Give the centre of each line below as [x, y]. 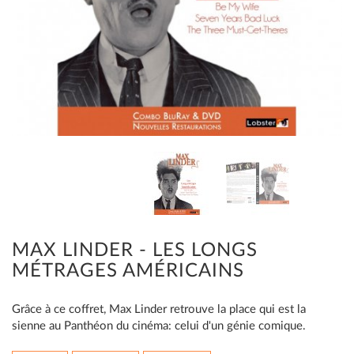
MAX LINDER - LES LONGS [135, 250]
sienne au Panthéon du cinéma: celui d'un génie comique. [159, 326]
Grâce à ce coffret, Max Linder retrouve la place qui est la [159, 309]
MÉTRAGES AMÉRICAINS [128, 271]
